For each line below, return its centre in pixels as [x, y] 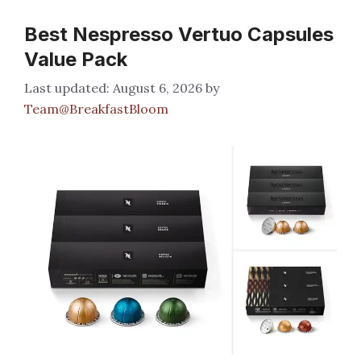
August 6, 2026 [158, 88]
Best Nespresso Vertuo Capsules [179, 35]
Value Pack [76, 60]
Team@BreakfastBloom [96, 109]
